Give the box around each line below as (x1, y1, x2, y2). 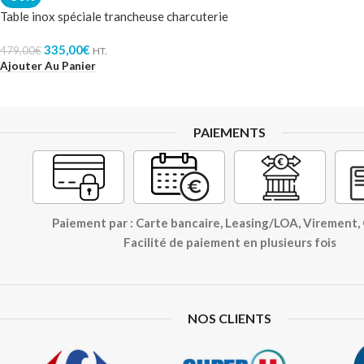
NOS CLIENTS (188, 310, 272, 326)
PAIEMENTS (193, 124, 266, 140)
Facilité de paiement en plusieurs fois (123, 235, 336, 249)
